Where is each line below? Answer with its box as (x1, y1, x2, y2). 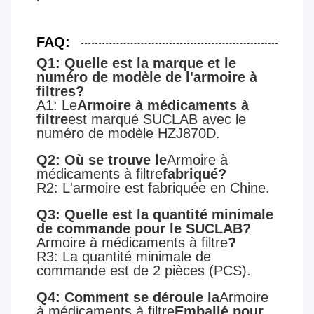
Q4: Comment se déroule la (36, 289, 219, 306)
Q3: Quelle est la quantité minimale (36, 207, 273, 223)
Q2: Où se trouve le (36, 152, 167, 168)
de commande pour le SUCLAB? (36, 221, 251, 237)
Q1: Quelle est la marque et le (36, 55, 236, 71)
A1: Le (36, 97, 77, 114)
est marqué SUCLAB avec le (68, 111, 246, 128)
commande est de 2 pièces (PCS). (36, 263, 251, 279)
